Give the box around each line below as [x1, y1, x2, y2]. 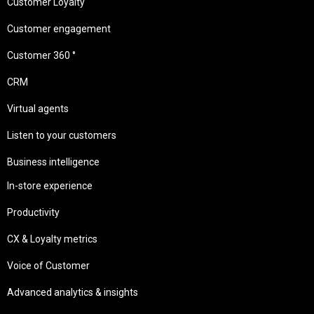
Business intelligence [7, 156, 100, 168]
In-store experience [7, 180, 93, 192]
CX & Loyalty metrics [7, 233, 97, 245]
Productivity [7, 207, 60, 219]
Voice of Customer [7, 260, 90, 272]
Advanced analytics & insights [7, 287, 138, 299]
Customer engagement [7, 23, 111, 35]
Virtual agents [7, 103, 69, 115]
